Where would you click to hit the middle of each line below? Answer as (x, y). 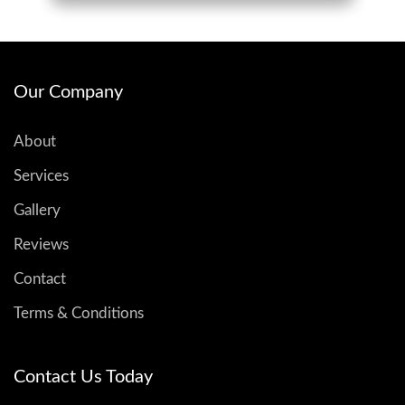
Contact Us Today (83, 377)
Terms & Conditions (79, 313)
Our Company (68, 92)
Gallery (37, 210)
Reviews (41, 245)
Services (41, 176)
